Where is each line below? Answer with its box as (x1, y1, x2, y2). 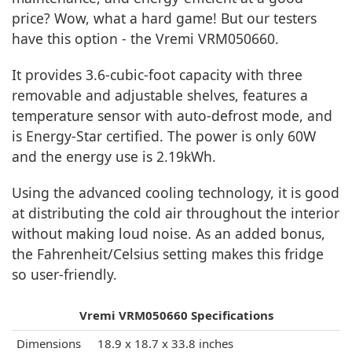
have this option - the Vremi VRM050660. (12, 29, 279, 49)
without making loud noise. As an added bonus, (12, 224, 325, 244)
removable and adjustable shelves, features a (12, 86, 308, 105)
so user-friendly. (12, 265, 117, 284)
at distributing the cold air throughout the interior (12, 203, 339, 223)
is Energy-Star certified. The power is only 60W (12, 126, 316, 146)
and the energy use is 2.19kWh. (12, 147, 216, 167)
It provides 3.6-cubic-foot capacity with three (12, 65, 302, 85)
